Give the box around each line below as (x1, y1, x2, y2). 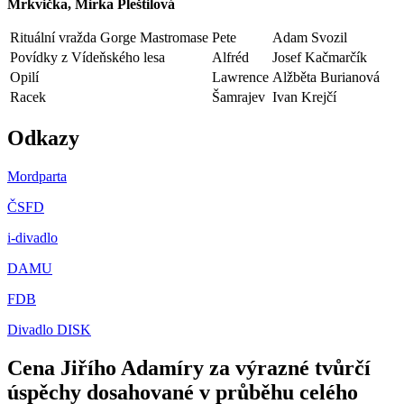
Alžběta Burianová (272, 69, 380, 85)
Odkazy (7, 125, 79, 150)
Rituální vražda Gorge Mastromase (10, 29, 208, 45)
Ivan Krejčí (272, 88, 336, 105)
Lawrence (212, 69, 269, 85)
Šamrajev (212, 88, 265, 105)
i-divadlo (7, 229, 58, 245)
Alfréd (212, 49, 249, 65)
